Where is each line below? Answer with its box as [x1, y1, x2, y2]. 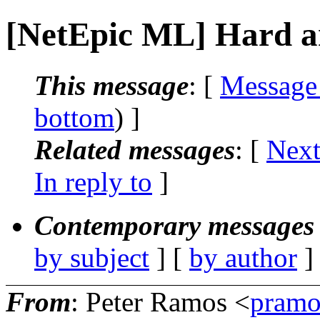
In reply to [34, 166, 152, 197]
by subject [34, 241, 149, 273]
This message [34, 69, 189, 101]
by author [189, 241, 297, 273]
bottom [34, 101, 114, 133]
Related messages [34, 134, 235, 165]
